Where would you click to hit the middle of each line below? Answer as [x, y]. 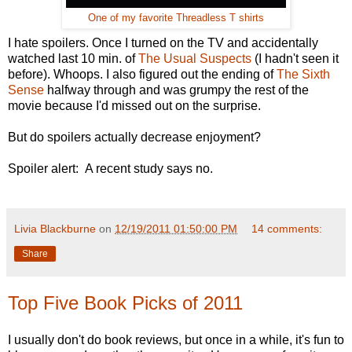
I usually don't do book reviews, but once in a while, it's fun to [176, 340]
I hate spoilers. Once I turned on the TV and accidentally [163, 42]
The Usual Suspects [195, 58]
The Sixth [303, 74]
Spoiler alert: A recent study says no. [110, 168]
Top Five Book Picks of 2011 [125, 302]
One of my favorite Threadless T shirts [176, 18]
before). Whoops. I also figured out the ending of [142, 74]
